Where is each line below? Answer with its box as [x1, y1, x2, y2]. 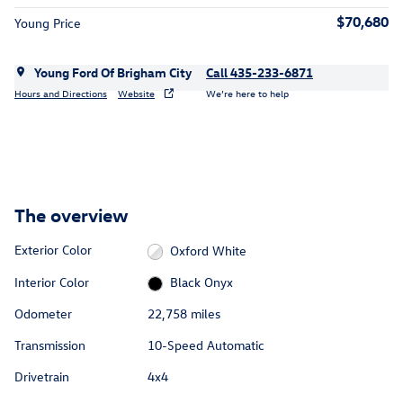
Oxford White [170, 241, 247, 259]
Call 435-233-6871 [206, 64, 313, 82]
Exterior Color [14, 241, 92, 259]
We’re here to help [206, 85, 289, 100]
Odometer [14, 305, 72, 323]
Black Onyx [170, 273, 234, 291]
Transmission [14, 336, 85, 354]
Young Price [14, 14, 81, 32]
